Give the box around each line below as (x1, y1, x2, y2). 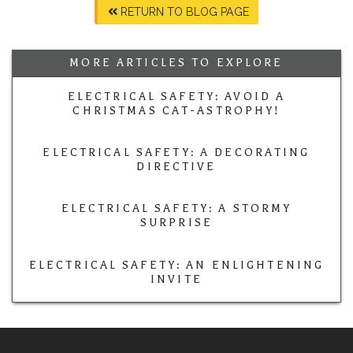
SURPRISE (139, 217, 214, 229)
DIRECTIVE (136, 161, 217, 173)
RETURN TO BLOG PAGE (117, 5, 249, 18)
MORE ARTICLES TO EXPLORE (69, 57, 284, 69)
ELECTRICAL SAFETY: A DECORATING (43, 147, 310, 159)
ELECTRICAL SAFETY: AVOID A (67, 90, 286, 102)
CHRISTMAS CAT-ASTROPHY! (72, 104, 281, 117)
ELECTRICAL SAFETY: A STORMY (61, 203, 292, 215)
